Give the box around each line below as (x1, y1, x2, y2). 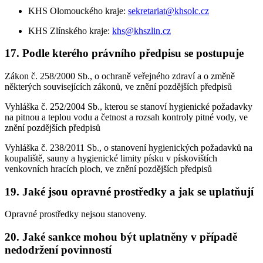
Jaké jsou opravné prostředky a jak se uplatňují (22, 185, 254, 198)
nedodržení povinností (5, 244, 112, 257)
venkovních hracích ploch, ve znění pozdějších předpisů (5, 164, 212, 174)
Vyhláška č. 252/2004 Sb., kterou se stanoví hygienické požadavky (5, 102, 252, 112)
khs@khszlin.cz (112, 25, 171, 36)
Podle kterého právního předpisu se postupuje (22, 47, 244, 60)
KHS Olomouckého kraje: (28, 5, 128, 16)
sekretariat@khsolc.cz (128, 5, 209, 16)
